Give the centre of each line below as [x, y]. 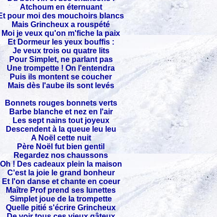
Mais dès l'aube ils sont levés [61, 85]
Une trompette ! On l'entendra [61, 68]
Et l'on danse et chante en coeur [61, 181]
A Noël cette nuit [61, 138]
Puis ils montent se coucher [61, 77]
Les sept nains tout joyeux [61, 120]
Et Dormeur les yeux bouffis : [61, 42]
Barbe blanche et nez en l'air [61, 112]
